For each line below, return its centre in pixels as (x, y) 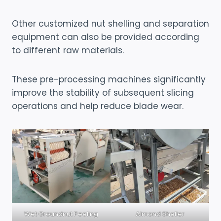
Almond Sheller (160, 214)
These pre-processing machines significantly (109, 79)
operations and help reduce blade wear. (98, 106)
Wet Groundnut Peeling (61, 214)
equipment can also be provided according (106, 37)
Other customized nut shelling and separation (110, 23)
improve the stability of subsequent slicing (103, 92)
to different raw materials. (68, 50)
